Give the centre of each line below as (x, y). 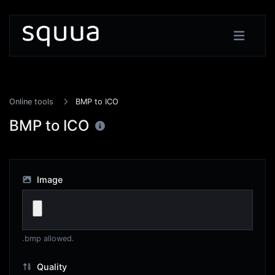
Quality (50, 267)
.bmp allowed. (48, 238)
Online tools (31, 102)
